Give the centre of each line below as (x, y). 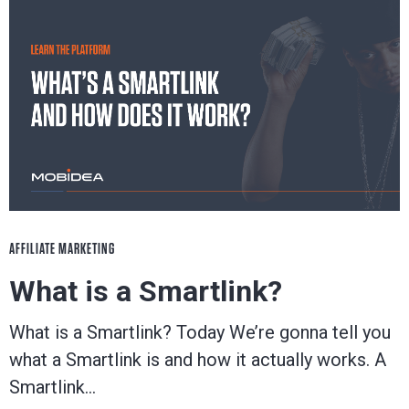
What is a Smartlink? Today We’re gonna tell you (200, 332)
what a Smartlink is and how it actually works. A (198, 359)
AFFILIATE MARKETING (62, 248)
